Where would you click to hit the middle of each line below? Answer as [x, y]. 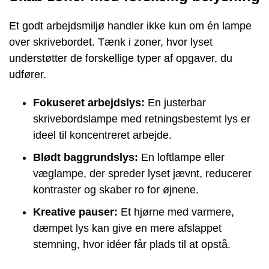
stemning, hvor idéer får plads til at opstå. [132, 244]
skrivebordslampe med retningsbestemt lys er [142, 119]
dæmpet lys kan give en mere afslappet [127, 228]
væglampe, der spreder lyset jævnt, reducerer [142, 173]
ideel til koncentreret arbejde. [102, 135]
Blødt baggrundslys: [86, 157]
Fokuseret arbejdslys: [89, 102]
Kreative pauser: [75, 212]
